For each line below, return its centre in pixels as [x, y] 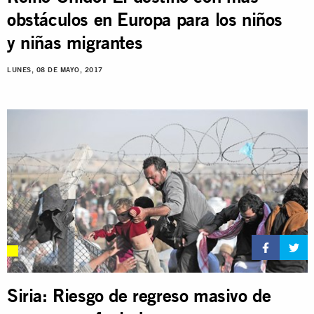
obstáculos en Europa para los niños [145, 19]
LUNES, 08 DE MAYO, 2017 [55, 69]
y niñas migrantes [75, 42]
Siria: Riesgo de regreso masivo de [139, 296]
